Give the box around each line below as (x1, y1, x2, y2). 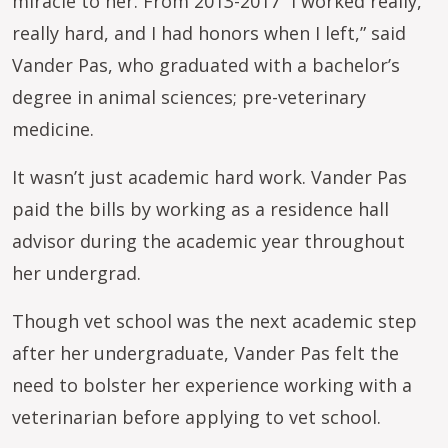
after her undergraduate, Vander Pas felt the (12, 341, 399, 365)
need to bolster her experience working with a (12, 373, 412, 397)
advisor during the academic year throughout (12, 229, 405, 253)
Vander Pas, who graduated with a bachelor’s (12, 53, 400, 77)
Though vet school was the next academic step (12, 309, 417, 333)
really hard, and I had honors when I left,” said (12, 21, 406, 45)
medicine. (12, 117, 99, 141)
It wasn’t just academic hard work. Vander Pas (12, 165, 407, 189)
